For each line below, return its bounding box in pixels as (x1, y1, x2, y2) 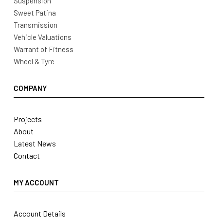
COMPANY (14, 84, 47, 93)
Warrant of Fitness (14, 45, 73, 54)
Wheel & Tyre (14, 57, 54, 66)
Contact (14, 151, 40, 161)
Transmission (14, 20, 57, 30)
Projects (14, 114, 42, 124)
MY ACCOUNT (14, 178, 59, 187)
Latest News (14, 139, 56, 148)
